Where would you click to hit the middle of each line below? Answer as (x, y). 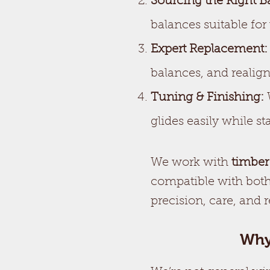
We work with (191, 163)
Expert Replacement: (209, 49)
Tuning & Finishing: (207, 98)
